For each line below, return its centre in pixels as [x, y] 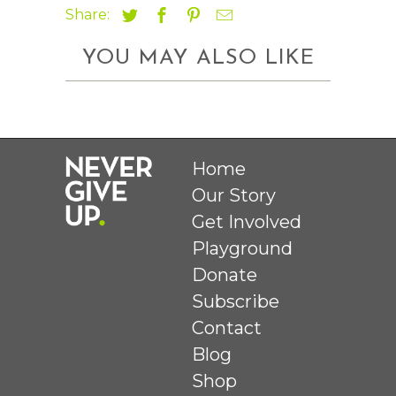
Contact [227, 327]
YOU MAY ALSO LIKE [198, 58]
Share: [89, 14]
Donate [225, 274]
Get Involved [247, 221]
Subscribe [236, 301]
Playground [243, 248]
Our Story [234, 195]
